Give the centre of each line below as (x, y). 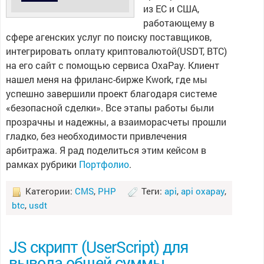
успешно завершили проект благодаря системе (111, 93)
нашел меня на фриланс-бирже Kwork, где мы (106, 79)
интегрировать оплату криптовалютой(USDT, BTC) (116, 51)
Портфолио (104, 164)
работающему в (179, 23)
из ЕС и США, (171, 9)
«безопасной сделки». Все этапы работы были (110, 108)
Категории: (49, 191)
